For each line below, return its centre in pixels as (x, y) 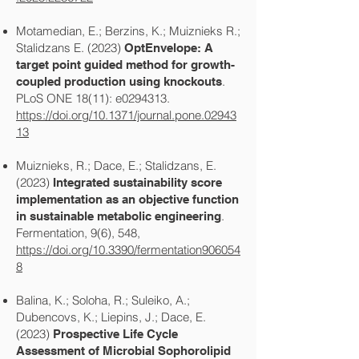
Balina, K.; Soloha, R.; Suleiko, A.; (103, 300)
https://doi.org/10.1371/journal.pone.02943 (126, 115)
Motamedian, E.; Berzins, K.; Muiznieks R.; (128, 31)
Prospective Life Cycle (115, 334)
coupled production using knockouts (119, 81)
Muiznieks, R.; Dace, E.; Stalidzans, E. (116, 165)
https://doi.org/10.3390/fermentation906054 (128, 250)
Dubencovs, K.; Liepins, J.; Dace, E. (111, 317)
